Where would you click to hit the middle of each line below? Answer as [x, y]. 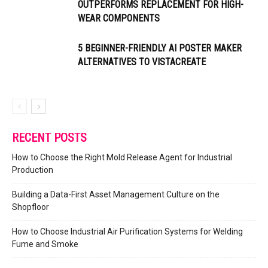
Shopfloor [31, 207]
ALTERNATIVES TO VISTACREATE [142, 62]
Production [33, 170]
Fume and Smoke [45, 244]
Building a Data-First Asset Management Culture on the [116, 195]
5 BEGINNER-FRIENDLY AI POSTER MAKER [160, 48]
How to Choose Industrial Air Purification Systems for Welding [127, 232]
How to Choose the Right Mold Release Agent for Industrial [122, 158]
